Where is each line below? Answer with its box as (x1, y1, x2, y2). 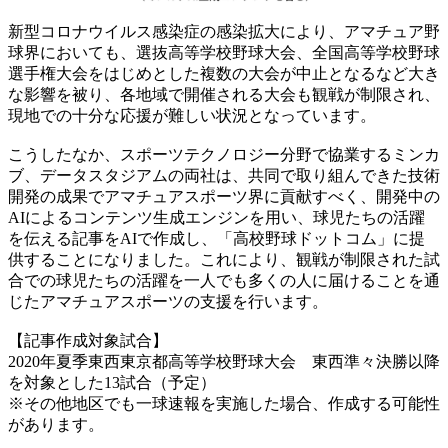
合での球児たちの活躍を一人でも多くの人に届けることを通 (8, 271, 440, 289)
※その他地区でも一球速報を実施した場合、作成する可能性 (8, 394, 440, 412)
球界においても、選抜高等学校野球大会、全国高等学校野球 (8, 43, 440, 61)
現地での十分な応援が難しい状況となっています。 (8, 106, 376, 124)
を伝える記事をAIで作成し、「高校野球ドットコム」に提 (8, 229, 425, 247)
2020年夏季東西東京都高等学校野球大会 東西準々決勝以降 (8, 352, 440, 370)
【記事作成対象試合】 (8, 331, 168, 349)
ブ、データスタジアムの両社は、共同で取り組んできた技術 (8, 166, 440, 184)
